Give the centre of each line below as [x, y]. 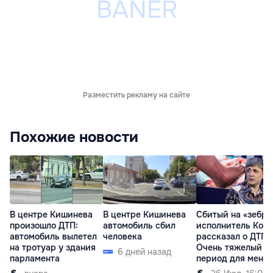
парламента [35, 259]
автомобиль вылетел [53, 237]
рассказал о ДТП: [233, 237]
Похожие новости [74, 137]
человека [122, 237]
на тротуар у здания [53, 248]
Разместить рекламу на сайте [136, 95]
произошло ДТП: [44, 226]
